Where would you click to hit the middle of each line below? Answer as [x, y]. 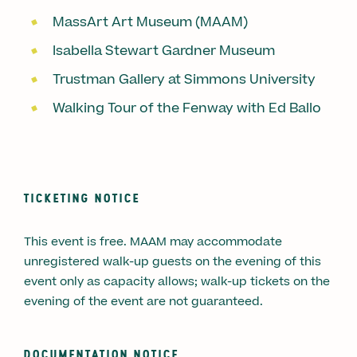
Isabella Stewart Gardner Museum [168, 51]
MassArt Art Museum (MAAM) [150, 22]
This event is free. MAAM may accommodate [153, 241]
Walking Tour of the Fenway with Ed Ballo [187, 108]
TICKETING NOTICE [82, 197]
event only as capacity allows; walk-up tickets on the [177, 281]
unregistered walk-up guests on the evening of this [173, 261]
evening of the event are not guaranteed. [145, 301]
